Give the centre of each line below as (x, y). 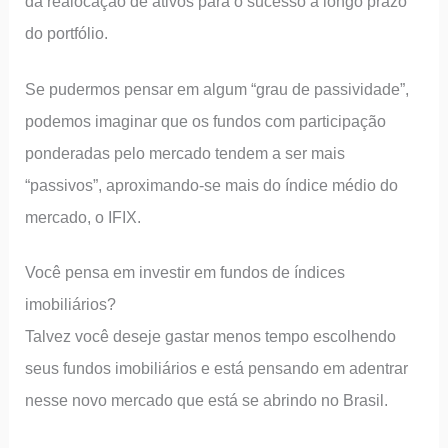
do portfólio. (67, 32)
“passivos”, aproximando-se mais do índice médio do (212, 184)
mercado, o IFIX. (83, 216)
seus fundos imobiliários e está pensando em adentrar (217, 368)
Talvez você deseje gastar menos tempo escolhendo (211, 336)
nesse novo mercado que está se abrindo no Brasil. (207, 400)
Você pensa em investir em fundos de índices (185, 272)
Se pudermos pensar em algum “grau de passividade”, (217, 88)
